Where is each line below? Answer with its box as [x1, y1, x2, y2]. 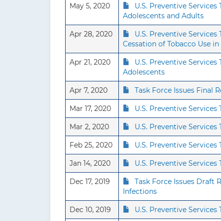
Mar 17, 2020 [70, 104, 111, 113]
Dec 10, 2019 [70, 205, 111, 214]
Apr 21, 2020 [70, 58, 110, 67]
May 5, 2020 [70, 1, 110, 10]
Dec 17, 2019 [70, 177, 110, 186]
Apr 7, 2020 [70, 86, 108, 95]
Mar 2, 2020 [70, 122, 109, 131]
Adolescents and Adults [123, 11, 204, 20]
